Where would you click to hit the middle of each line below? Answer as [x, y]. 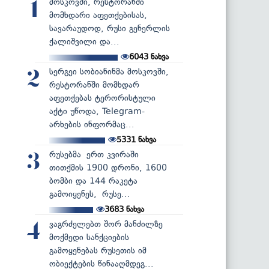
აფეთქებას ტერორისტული [102, 98]
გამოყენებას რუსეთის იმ [98, 250]
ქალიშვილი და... [84, 41]
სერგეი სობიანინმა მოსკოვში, [109, 71]
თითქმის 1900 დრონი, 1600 [108, 168]
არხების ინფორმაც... [92, 124]
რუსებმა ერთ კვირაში [94, 154]
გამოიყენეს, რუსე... [90, 194]
